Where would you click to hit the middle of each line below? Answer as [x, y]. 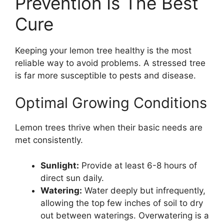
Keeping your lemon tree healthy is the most [103, 50]
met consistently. [49, 140]
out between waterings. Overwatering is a [125, 215]
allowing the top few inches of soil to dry [122, 203]
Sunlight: [60, 165]
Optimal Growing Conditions [111, 103]
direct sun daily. [72, 178]
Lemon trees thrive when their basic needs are [109, 127]
